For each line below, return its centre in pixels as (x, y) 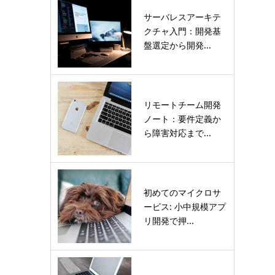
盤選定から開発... (177, 45)
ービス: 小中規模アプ (185, 206)
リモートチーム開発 (182, 104)
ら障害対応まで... (177, 133)
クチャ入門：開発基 (182, 31)
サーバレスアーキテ (182, 17)
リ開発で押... (169, 220)
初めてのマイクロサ (182, 192)
